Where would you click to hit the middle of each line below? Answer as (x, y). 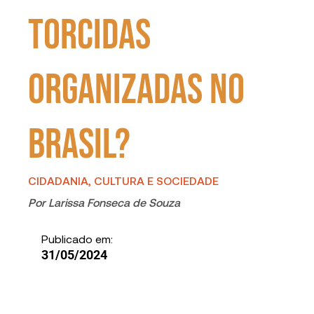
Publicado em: (77, 238)
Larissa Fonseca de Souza (115, 202)
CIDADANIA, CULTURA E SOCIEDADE (124, 180)
